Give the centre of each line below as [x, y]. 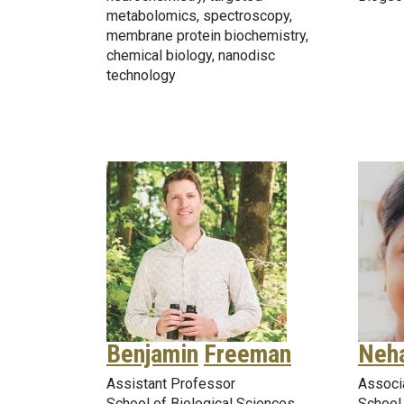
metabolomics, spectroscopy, [199, 15]
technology [141, 75]
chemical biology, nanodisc [191, 55]
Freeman [248, 354]
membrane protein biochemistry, [207, 35]
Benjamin [152, 354]
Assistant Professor [171, 384]
